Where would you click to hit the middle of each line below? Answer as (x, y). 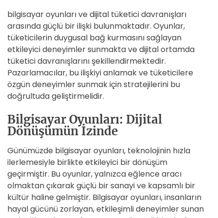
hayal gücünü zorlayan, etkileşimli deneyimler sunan (106, 209)
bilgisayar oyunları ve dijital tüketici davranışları (97, 14)
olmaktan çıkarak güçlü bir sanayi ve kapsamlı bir (101, 186)
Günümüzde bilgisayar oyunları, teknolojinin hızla (99, 151)
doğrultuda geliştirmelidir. (56, 96)
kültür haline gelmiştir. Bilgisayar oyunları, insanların (104, 197)
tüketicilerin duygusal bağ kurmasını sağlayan (94, 38)
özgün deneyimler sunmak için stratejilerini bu (94, 84)
